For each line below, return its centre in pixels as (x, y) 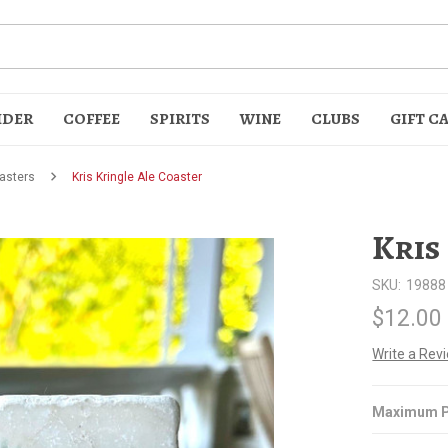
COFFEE (91, 119)
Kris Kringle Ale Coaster (137, 177)
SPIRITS (180, 119)
